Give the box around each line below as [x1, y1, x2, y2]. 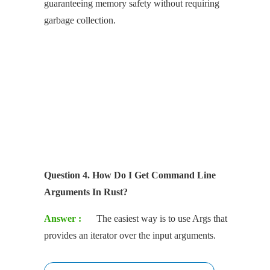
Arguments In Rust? [44, 186, 128, 197]
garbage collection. [44, 14, 116, 25]
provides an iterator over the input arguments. [44, 230, 216, 240]
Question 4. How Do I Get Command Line [44, 169, 216, 180]
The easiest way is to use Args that [96, 213, 227, 224]
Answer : [44, 213, 81, 224]
